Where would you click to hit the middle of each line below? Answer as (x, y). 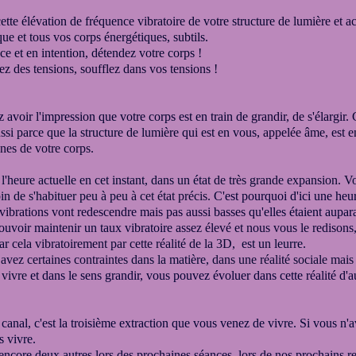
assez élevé (203, 228)
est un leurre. (271, 244)
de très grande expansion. (279, 180)
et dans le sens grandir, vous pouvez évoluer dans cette (168, 275)
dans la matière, (172, 259)
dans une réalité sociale (270, 259)
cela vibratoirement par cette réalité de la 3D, (124, 244)
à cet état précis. (172, 196)
